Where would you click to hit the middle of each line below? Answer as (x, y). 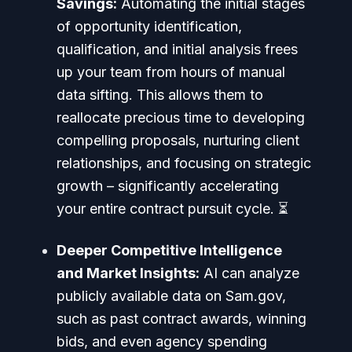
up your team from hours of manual (171, 71)
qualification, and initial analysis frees (177, 49)
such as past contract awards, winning (181, 318)
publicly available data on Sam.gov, (171, 295)
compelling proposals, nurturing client (178, 140)
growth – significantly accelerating (168, 185)
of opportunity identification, (149, 26)
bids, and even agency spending (162, 341)
